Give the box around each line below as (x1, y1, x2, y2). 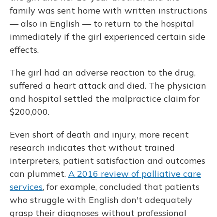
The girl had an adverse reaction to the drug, (10, 67, 196, 78)
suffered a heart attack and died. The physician (10, 80, 206, 91)
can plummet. (10, 168, 68, 179)
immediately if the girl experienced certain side (10, 31, 205, 42)
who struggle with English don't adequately (10, 194, 192, 205)
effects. (10, 44, 39, 55)
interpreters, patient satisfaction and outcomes (10, 155, 205, 166)
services (10, 181, 43, 192)
